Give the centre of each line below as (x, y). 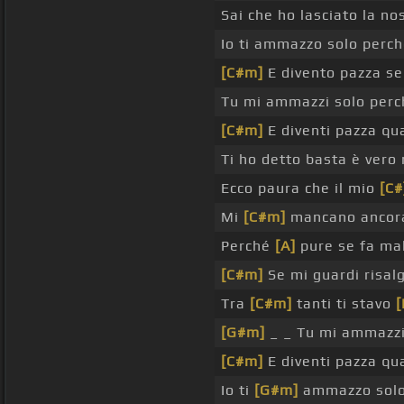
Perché (248, 246)
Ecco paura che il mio (300, 188)
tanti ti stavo (344, 304)
